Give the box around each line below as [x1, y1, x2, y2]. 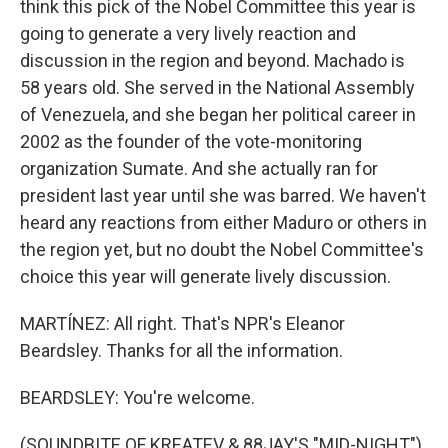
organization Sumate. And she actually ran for [20, 158, 378, 179]
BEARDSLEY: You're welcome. [20, 387, 255, 408]
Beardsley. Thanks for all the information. [20, 340, 343, 361]
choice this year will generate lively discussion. [20, 266, 391, 287]
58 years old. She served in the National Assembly [20, 77, 415, 98]
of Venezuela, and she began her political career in [20, 104, 416, 125]
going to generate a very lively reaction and [20, 23, 356, 44]
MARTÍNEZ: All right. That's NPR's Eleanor [20, 313, 345, 334]
